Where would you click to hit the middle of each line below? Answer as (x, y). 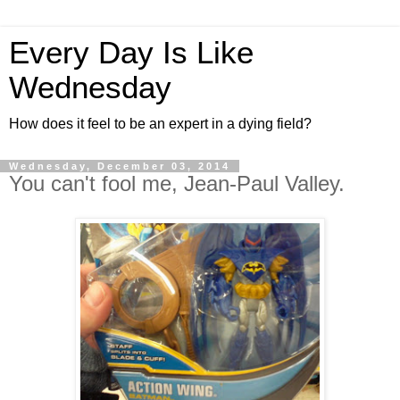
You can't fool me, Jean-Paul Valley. (177, 183)
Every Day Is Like (131, 53)
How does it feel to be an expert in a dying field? (160, 124)
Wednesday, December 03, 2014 (120, 166)
